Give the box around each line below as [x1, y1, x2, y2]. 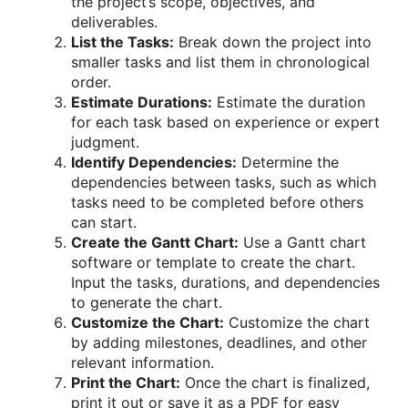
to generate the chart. [71, 292, 222, 311]
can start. [71, 212, 137, 231]
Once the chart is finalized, [180, 372, 370, 392]
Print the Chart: [71, 372, 180, 392]
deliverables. [71, 12, 158, 31]
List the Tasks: [71, 32, 174, 51]
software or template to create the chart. [71, 252, 355, 271]
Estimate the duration [212, 92, 365, 111]
